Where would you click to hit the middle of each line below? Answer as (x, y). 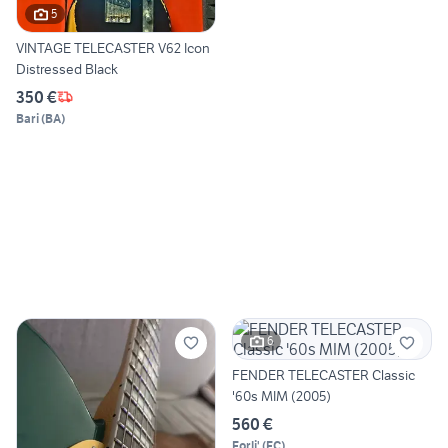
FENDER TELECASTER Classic (323, 374)
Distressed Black (67, 68)
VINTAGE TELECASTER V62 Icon (113, 47)
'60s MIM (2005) (281, 395)
